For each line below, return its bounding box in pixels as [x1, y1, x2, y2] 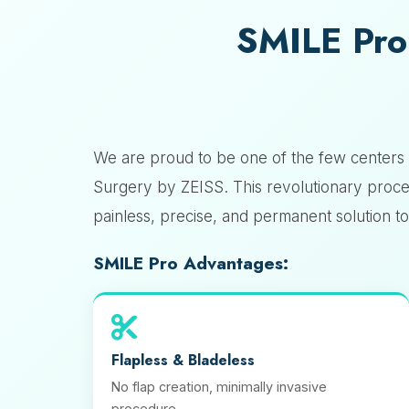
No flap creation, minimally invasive [111, 379, 327, 394]
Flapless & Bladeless [111, 350, 255, 371]
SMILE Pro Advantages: [93, 250, 288, 276]
